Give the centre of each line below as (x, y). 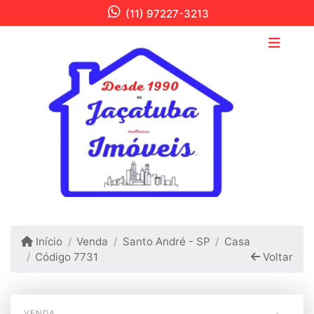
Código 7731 (67, 257)
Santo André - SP (166, 241)
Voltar (276, 257)
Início (48, 241)
